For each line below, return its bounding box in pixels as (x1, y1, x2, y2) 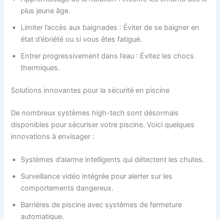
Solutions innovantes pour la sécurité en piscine (11, 86, 170, 95)
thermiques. (21, 63, 60, 73)
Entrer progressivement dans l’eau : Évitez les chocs (21, 52, 194, 61)
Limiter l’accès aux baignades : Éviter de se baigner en (21, 23, 200, 32)
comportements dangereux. (21, 184, 114, 193)
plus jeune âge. (21, 6, 71, 16)
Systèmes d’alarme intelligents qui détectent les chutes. (21, 155, 205, 165)
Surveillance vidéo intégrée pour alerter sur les (21, 172, 173, 181)
